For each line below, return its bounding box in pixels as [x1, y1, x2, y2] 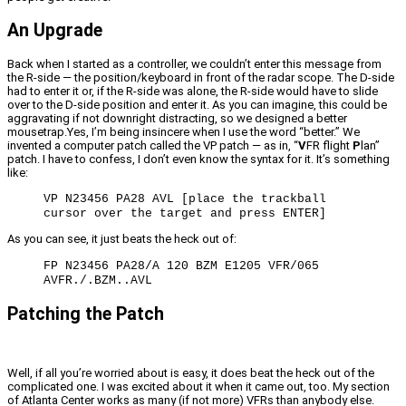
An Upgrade [7, 19, 102, 41]
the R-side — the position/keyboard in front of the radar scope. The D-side [7, 71, 394, 85]
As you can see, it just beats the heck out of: [7, 232, 237, 246]
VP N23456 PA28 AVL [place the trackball [43, 192, 326, 207]
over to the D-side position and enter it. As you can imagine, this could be [7, 98, 387, 112]
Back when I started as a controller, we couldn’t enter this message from [7, 57, 382, 72]
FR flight [306, 139, 353, 153]
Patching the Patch [7, 304, 164, 325]
